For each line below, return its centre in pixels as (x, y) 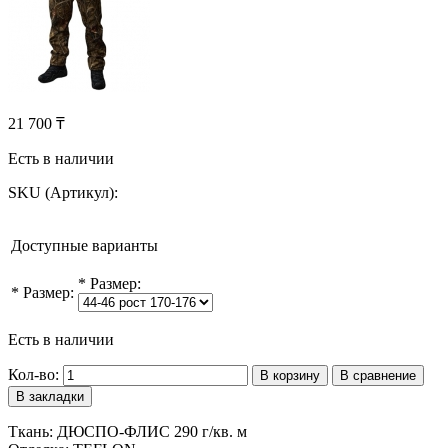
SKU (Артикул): (63, 192)
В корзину (290, 375)
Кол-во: (33, 374)
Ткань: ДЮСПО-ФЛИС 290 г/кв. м (127, 431)
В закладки (50, 396)
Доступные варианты (84, 245)
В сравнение (378, 375)
